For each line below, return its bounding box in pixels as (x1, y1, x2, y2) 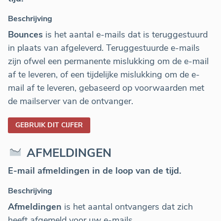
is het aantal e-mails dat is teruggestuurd (43, 29, 208, 41)
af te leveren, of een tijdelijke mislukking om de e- (8, 69, 200, 81)
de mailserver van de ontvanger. (8, 95, 133, 108)
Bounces (8, 29, 43, 41)
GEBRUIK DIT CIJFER (15, 120, 83, 130)
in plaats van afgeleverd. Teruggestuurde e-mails (8, 42, 200, 54)
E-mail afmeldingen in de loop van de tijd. (8, 165, 181, 177)
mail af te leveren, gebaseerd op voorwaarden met (8, 82, 204, 94)
